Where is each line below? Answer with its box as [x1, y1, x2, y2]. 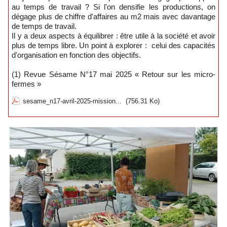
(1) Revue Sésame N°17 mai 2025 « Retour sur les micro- [12, 69, 215, 79]
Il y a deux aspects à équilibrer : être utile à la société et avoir [12, 31, 215, 40]
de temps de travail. [12, 21, 77, 30]
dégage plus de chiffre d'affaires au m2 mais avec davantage [12, 12, 215, 21]
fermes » [12, 79, 41, 88]
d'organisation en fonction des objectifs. [12, 50, 141, 59]
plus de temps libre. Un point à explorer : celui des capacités [12, 41, 215, 50]
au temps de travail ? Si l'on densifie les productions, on [12, 2, 215, 11]
